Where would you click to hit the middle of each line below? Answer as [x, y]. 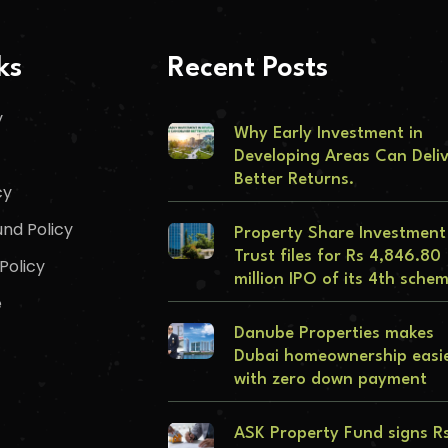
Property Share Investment [340, 234]
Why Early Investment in [328, 134]
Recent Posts [247, 69]
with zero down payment [330, 380]
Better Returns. [294, 180]
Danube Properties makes [334, 334]
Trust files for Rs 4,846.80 [337, 257]
